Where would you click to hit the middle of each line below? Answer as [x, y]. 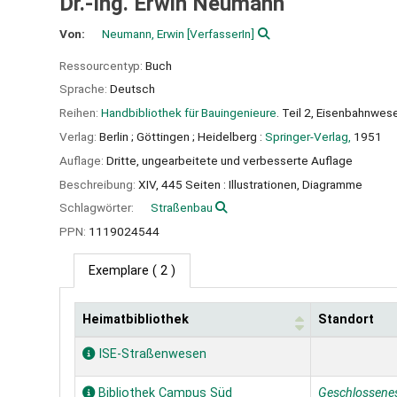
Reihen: [80, 113]
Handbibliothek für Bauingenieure [189, 113]
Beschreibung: [99, 184]
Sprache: [85, 89]
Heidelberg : [230, 136]
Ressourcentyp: [102, 65]
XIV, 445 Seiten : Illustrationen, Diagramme [250, 184]
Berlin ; [117, 136]
